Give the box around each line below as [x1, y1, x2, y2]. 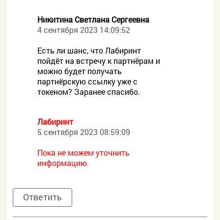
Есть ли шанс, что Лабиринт [37, 45, 141, 55]
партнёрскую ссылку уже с [37, 76, 138, 86]
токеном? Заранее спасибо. [37, 86, 140, 97]
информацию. [37, 158, 89, 168]
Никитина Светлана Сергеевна [37, 14, 150, 25]
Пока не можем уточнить [37, 147, 130, 158]
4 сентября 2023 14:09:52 [37, 25, 131, 35]
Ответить [23, 191, 62, 203]
